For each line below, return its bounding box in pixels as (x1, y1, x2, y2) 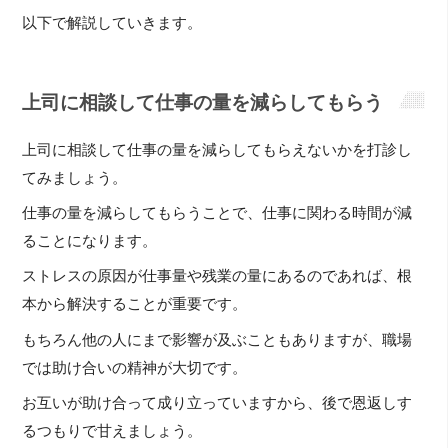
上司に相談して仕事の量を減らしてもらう (22, 92, 384, 114)
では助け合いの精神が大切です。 (22, 359, 248, 376)
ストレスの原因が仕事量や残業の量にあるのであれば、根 (22, 268, 413, 285)
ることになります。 (22, 233, 158, 249)
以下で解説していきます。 (22, 14, 203, 31)
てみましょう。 (22, 169, 128, 186)
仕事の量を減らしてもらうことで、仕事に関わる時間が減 (22, 205, 413, 221)
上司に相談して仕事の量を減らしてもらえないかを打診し (22, 141, 413, 158)
